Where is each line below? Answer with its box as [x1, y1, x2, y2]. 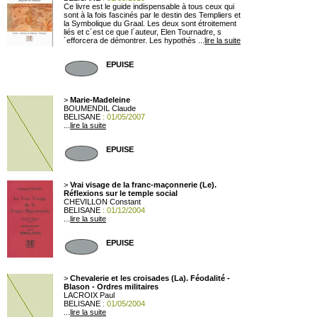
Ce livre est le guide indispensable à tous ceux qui [64, 2, 234, 11]
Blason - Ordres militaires [64, 282, 158, 291]
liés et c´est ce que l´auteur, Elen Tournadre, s [64, 28, 221, 36]
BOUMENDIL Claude [64, 104, 136, 113]
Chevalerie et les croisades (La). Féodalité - [70, 274, 230, 282]
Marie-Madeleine [70, 96, 130, 104]
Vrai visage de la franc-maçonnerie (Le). [70, 180, 217, 189]
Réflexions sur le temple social [64, 189, 178, 197]
